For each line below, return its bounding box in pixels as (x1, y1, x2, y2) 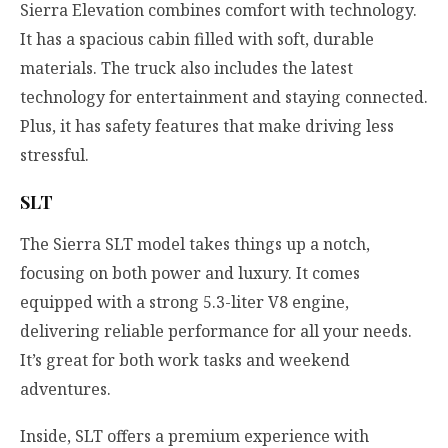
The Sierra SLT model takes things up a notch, (20, 232, 370, 255)
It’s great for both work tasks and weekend (20, 348, 350, 371)
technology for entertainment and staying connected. (20, 86, 428, 109)
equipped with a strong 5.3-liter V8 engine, (20, 290, 349, 313)
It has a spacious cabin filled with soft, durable (20, 28, 374, 51)
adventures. (20, 377, 111, 400)
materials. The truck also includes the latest (20, 57, 353, 80)
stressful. (20, 144, 89, 167)
